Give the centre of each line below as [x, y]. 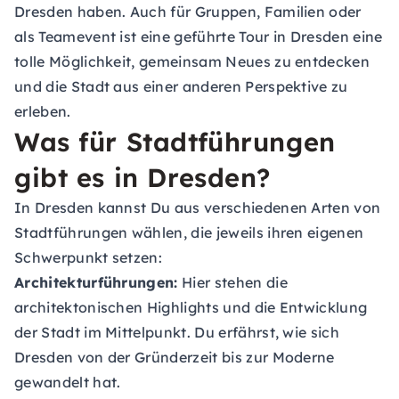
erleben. [43, 111]
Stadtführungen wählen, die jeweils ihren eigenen [189, 232]
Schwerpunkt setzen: [89, 257]
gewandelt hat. [68, 382]
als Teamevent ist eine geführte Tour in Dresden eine [199, 37]
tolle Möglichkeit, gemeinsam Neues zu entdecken [192, 61]
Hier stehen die [232, 282]
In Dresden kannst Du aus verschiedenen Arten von [198, 208]
